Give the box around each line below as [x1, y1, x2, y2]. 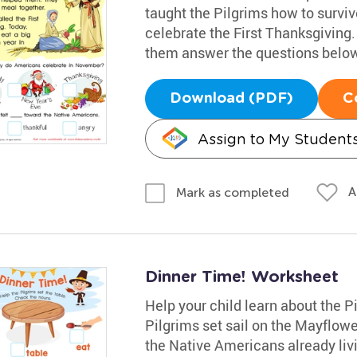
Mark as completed [175, 184, 289, 200]
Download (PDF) [169, 92, 293, 106]
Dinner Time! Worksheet [144, 269, 339, 285]
